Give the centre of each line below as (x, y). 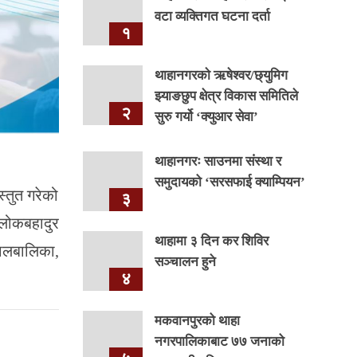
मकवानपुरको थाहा (197, 321)
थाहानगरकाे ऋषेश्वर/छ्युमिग (221, 75)
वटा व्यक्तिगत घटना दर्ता (212, 16)
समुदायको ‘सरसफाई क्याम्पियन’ (229, 182)
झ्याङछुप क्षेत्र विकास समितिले (226, 96)
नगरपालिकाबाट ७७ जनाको (219, 341)
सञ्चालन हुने (185, 262)
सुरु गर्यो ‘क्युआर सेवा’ (206, 117)
